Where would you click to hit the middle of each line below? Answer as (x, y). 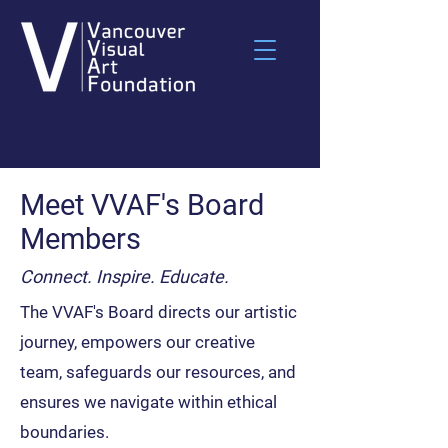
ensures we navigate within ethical (148, 402)
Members (80, 239)
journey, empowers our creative (137, 342)
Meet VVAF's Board (142, 205)
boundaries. (64, 432)
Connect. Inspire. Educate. (124, 276)
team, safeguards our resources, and (158, 372)
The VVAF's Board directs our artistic (158, 312)
